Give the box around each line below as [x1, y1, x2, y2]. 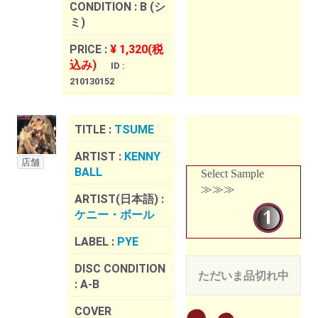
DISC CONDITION [75, 262, 165, 276]
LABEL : [75, 235, 117, 249]
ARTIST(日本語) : [75, 192, 164, 207]
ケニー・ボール [75, 208, 154, 222]
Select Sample [201, 168, 264, 180]
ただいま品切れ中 [198, 269, 289, 283]
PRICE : [70, 43, 110, 57]
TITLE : [75, 123, 114, 137]
